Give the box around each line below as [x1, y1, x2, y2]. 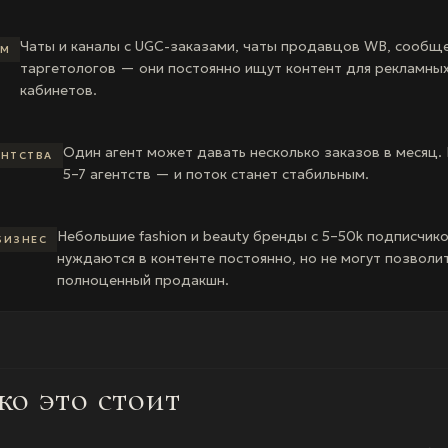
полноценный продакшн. [57, 271, 229, 289]
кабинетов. [20, 81, 97, 99]
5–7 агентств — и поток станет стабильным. [62, 165, 369, 183]
